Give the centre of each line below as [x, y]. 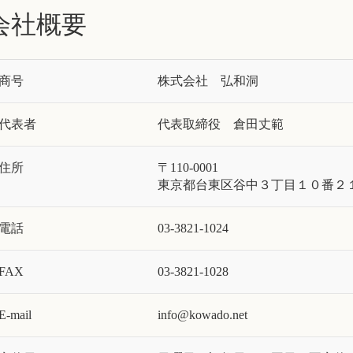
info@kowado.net [202, 315]
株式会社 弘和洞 [208, 81]
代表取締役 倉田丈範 [220, 124]
